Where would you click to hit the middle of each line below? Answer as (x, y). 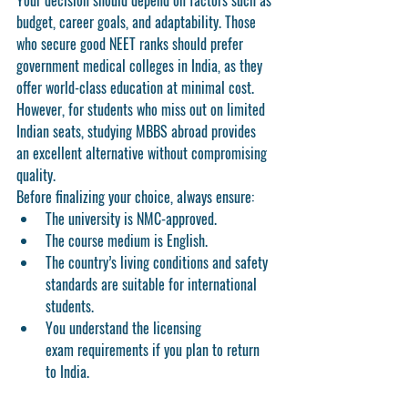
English (186, 240)
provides (234, 131)
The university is (91, 219)
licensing (179, 328)
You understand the (99, 328)
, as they (242, 66)
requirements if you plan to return (168, 350)
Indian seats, (52, 131)
